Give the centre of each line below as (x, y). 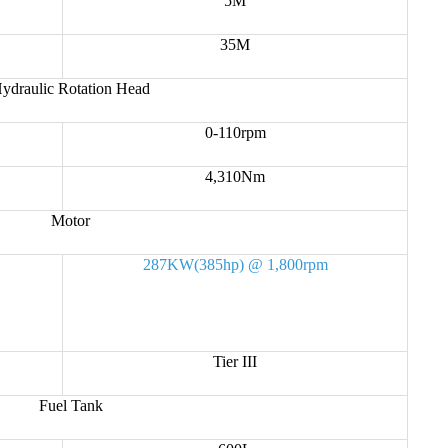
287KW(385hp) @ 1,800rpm (235, 264)
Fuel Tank (70, 405)
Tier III (235, 361)
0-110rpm (235, 132)
